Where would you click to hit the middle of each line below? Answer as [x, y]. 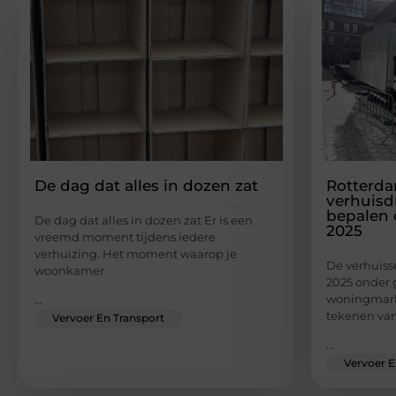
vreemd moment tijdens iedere [125, 236]
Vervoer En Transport [108, 318]
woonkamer [69, 270]
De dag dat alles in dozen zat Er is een [144, 220]
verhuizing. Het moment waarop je [136, 253]
